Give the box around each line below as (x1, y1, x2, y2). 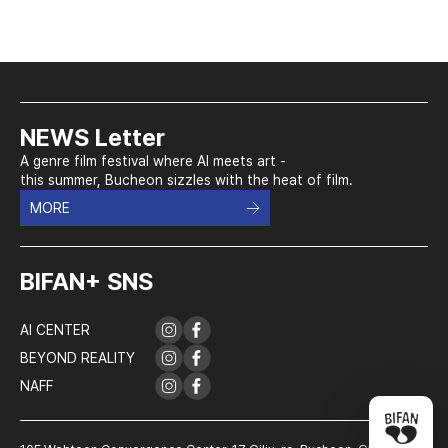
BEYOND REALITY (20, 350, 135, 366)
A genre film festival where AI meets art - (20, 153, 286, 169)
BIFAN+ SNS (20, 267, 153, 296)
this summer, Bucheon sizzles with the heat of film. (20, 172, 353, 188)
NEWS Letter (20, 123, 165, 152)
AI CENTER (20, 322, 90, 338)
